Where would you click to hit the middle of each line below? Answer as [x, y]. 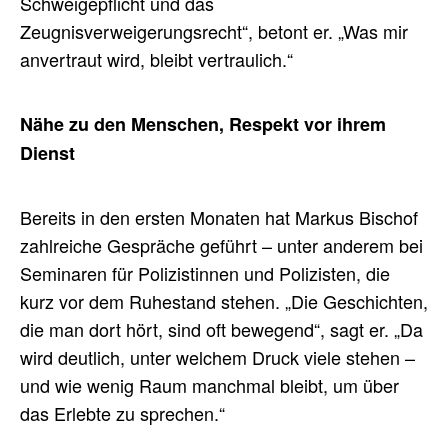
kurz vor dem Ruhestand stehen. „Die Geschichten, [224, 300]
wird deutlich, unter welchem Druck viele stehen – [217, 356]
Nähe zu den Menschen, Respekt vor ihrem [203, 123]
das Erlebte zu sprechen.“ [122, 412]
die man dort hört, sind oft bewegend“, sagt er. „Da [221, 328]
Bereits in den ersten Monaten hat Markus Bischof [219, 216]
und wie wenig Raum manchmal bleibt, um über [209, 384]
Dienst [47, 152]
